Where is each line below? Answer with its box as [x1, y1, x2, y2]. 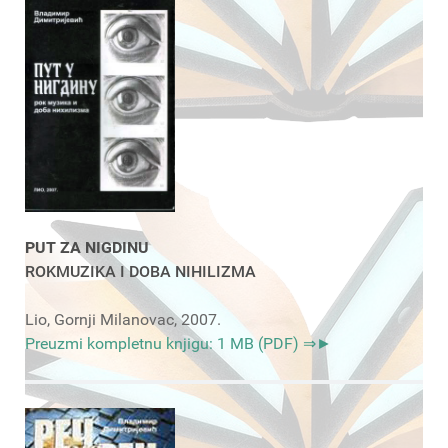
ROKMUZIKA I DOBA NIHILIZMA [25, 261, 256, 281]
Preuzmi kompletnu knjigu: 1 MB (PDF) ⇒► [25, 333, 332, 353]
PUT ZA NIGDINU [25, 237, 149, 257]
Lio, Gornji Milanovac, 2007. [25, 309, 221, 329]
